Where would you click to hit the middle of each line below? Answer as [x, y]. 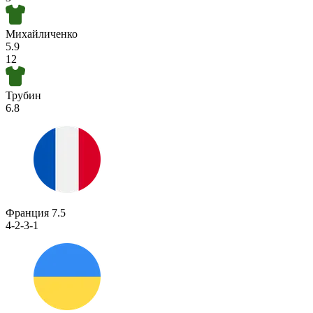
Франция [29, 213]
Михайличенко [42, 34]
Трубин [23, 96]
